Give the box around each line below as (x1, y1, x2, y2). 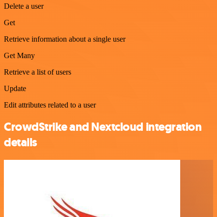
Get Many (4, 51, 35, 60)
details (4, 135, 37, 151)
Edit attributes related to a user (4, 101, 96, 109)
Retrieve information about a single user (4, 35, 125, 44)
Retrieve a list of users (4, 68, 71, 77)
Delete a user (4, 2, 44, 11)
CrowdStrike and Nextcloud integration (4, 119, 202, 135)
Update (4, 84, 26, 93)
